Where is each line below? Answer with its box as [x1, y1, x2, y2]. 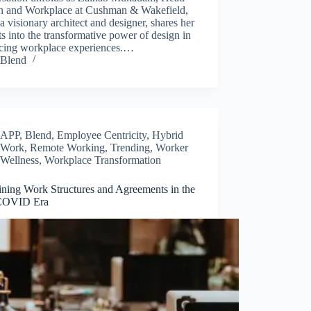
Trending [110, 141, 151, 153]
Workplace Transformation [44, 153, 162, 166]
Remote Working [30, 141, 106, 153]
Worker [155, 141, 189, 153]
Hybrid [152, 128, 184, 141]
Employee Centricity [57, 128, 147, 141]
